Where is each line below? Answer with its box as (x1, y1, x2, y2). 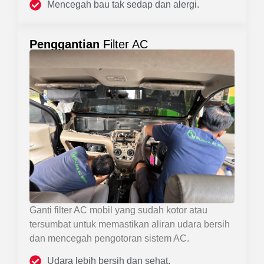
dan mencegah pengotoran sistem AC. (29, 233, 189, 243)
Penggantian (29, 37, 100, 51)
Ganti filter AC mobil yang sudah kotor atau (29, 204, 207, 215)
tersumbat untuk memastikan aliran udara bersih (29, 219, 230, 229)
